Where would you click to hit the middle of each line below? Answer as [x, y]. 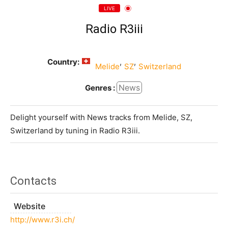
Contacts [33, 181]
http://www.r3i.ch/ [42, 220]
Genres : [100, 88]
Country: [63, 62]
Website [30, 206]
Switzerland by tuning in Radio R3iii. [75, 131]
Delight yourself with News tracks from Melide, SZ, [101, 118]
